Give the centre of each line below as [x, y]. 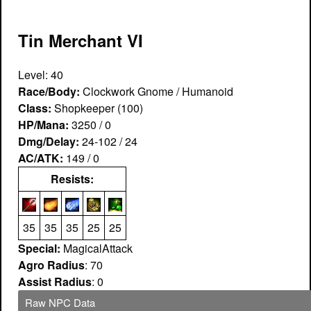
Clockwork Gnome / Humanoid [157, 91]
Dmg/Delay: [49, 141]
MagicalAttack [96, 248]
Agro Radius [51, 264]
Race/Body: [49, 91]
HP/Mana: [43, 124]
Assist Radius [55, 281]
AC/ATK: [41, 158]
